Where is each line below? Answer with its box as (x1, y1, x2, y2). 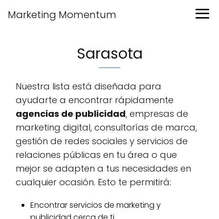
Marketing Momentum (8, 8, 116, 22)
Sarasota (76, 44, 143, 64)
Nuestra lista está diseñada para (16, 80, 161, 92)
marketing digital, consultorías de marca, (16, 121, 197, 133)
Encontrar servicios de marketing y (30, 199, 161, 211)
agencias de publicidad (16, 108, 126, 120)
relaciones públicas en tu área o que (16, 149, 177, 161)
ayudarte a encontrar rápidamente (16, 94, 174, 106)
